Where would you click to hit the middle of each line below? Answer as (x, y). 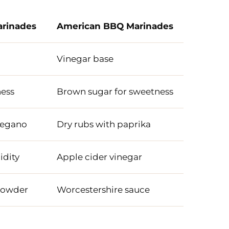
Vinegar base (85, 59)
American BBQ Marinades (115, 26)
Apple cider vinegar (99, 157)
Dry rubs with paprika (104, 124)
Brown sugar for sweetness (115, 92)
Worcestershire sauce (103, 190)
